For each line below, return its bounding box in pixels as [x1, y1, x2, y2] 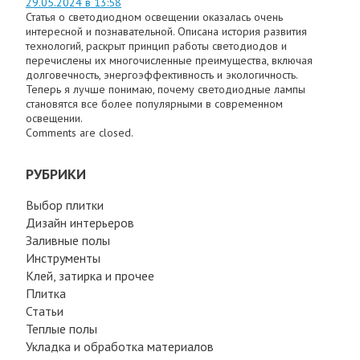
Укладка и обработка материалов [26, 337, 214, 354]
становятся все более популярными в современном [26, 96, 283, 111]
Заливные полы [26, 231, 110, 248]
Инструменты [26, 249, 100, 266]
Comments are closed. [26, 125, 133, 140]
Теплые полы [26, 320, 97, 337]
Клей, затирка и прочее [26, 267, 154, 284]
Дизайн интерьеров [26, 214, 134, 231]
